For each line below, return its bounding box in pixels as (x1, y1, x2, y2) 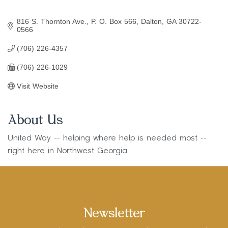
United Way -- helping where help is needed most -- (8, 134, 207, 142)
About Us (8, 115, 63, 127)
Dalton (140, 17, 162, 25)
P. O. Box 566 (91, 17, 136, 25)
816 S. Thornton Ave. (16, 17, 87, 25)
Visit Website (16, 81, 59, 90)
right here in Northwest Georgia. (8, 147, 129, 155)
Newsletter (83, 208, 145, 220)
